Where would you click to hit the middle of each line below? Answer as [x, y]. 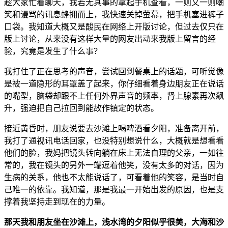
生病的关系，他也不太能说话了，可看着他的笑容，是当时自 [114, 177]
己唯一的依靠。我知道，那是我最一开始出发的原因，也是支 [114, 189]
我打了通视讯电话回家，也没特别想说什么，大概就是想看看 [114, 140]
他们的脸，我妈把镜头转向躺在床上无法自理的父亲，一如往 [114, 153]
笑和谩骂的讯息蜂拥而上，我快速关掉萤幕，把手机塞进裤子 [114, 14]
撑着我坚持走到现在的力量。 [57, 202]
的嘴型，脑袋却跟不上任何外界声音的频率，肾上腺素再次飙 [114, 96]
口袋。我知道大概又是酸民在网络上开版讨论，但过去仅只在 [114, 26]
